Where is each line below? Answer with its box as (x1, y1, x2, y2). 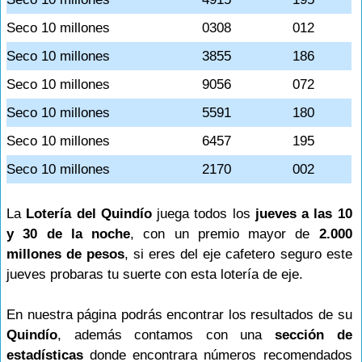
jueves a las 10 (255, 206, 352, 221)
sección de (274, 327, 352, 343)
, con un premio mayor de (130, 226, 319, 242)
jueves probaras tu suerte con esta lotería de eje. (6, 267, 303, 282)
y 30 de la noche (6, 226, 131, 242)
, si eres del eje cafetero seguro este (124, 246, 352, 262)
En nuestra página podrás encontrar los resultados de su (6, 307, 352, 322)
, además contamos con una (57, 327, 275, 343)
